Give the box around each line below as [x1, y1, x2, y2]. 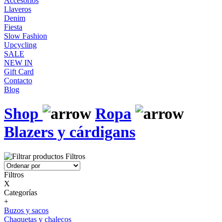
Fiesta [4, 23, 22, 31]
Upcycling [4, 41, 37, 49]
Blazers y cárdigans [4, 123, 135, 141]
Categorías [4, 188, 37, 197]
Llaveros [4, 5, 31, 13]
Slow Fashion [4, 32, 47, 40]
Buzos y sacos [4, 206, 49, 215]
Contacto [4, 76, 32, 85]
